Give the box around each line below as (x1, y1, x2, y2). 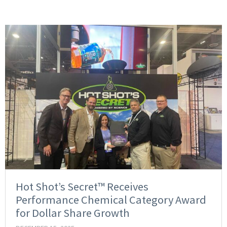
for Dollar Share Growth (16, 206, 130, 220)
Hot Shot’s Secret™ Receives (16, 179, 148, 194)
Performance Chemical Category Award (16, 193, 206, 207)
